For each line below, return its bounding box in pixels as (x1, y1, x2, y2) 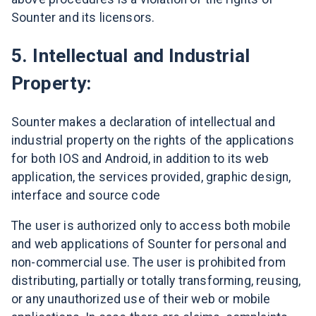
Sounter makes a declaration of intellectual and (11, 114, 275, 129)
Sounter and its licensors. (11, 11, 155, 25)
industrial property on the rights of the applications (11, 133, 294, 147)
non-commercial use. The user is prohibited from (11, 255, 286, 270)
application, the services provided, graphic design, (11, 169, 291, 184)
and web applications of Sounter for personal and (11, 237, 286, 252)
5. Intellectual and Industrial (11, 44, 250, 66)
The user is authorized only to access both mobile (11, 219, 291, 233)
